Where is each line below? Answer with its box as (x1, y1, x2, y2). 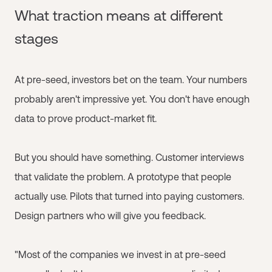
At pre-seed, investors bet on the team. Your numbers (15, 74, 247, 85)
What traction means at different (15, 7, 223, 24)
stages (15, 30, 58, 47)
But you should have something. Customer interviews (15, 152, 244, 163)
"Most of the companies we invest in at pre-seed (15, 249, 226, 260)
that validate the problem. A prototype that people (15, 171, 231, 182)
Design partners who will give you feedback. (15, 210, 206, 221)
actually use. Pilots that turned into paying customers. (15, 191, 244, 202)
